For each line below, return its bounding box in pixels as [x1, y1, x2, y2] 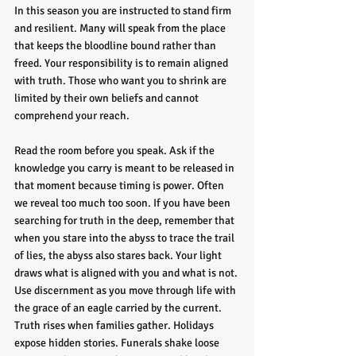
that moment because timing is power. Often [14, 179, 226, 192]
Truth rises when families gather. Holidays [14, 319, 216, 332]
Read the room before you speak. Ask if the [14, 144, 217, 157]
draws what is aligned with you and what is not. [14, 266, 240, 280]
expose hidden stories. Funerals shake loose [14, 336, 222, 350]
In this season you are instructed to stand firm [14, 4, 234, 17]
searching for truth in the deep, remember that [14, 214, 237, 227]
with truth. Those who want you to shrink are [14, 74, 229, 87]
